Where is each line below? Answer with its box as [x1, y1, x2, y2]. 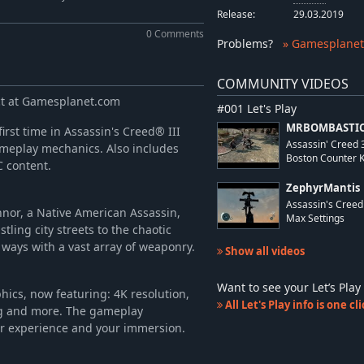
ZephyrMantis [285, 181, 360, 196]
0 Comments [145, 27, 204, 40]
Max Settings [285, 212, 344, 225]
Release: [216, 7, 255, 22]
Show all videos [222, 244, 305, 259]
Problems [216, 36, 268, 52]
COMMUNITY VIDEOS [216, 75, 349, 93]
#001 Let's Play [216, 101, 297, 117]
